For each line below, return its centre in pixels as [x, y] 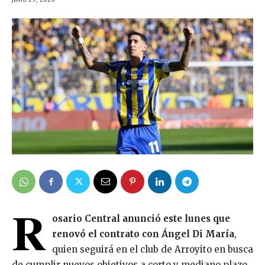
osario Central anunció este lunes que [141, 219]
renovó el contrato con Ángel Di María [143, 234]
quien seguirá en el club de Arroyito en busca [153, 249]
